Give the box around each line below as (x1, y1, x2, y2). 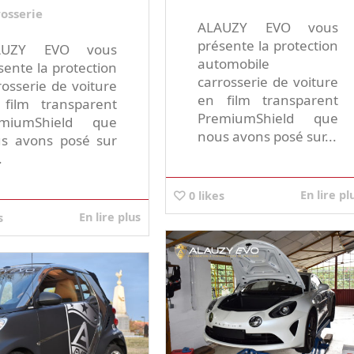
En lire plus (79, 209, 141, 225)
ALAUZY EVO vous (198, 18, 339, 37)
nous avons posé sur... (198, 127, 337, 146)
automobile (198, 55, 269, 73)
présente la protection (198, 36, 339, 55)
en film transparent (198, 91, 339, 110)
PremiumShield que (198, 109, 339, 128)
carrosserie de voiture (198, 73, 339, 92)
